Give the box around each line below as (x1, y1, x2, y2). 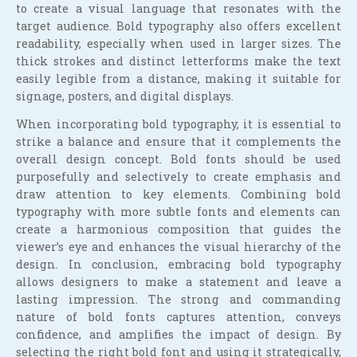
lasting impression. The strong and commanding (16, 291, 341, 307)
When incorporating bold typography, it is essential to (16, 116, 341, 131)
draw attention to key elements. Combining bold (16, 186, 341, 202)
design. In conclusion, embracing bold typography (16, 256, 341, 272)
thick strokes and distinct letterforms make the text (16, 53, 341, 69)
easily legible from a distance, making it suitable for (16, 71, 341, 87)
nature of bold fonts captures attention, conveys (16, 308, 341, 324)
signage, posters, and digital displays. (16, 88, 233, 104)
